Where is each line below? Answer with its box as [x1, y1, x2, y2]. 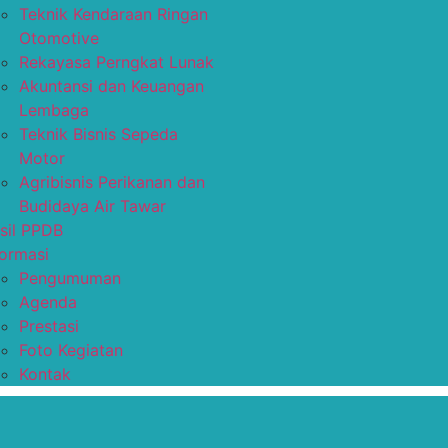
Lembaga [19, 100, 89, 120]
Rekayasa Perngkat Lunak [19, 52, 214, 72]
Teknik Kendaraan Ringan [19, 4, 208, 24]
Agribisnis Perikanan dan [19, 172, 205, 192]
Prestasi [19, 316, 79, 336]
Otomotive [19, 28, 99, 48]
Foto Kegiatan [19, 340, 123, 360]
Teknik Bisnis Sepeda [19, 124, 178, 144]
